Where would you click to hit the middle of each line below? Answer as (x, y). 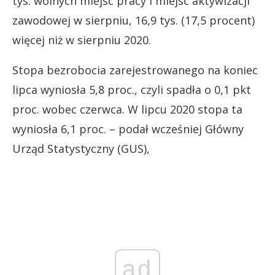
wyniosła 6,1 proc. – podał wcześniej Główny (128, 129)
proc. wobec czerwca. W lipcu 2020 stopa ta (127, 110)
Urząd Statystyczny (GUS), (81, 149)
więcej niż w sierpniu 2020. (82, 40)
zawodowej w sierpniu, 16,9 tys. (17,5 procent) (134, 21)
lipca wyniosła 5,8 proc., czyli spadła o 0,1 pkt (132, 90)
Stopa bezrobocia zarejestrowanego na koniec (135, 70)
